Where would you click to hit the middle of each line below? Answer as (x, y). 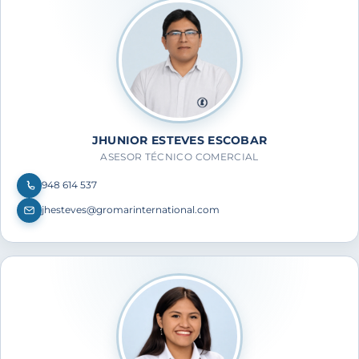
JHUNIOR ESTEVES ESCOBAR (179, 140)
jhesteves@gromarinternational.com (131, 210)
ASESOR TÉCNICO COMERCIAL (179, 156)
